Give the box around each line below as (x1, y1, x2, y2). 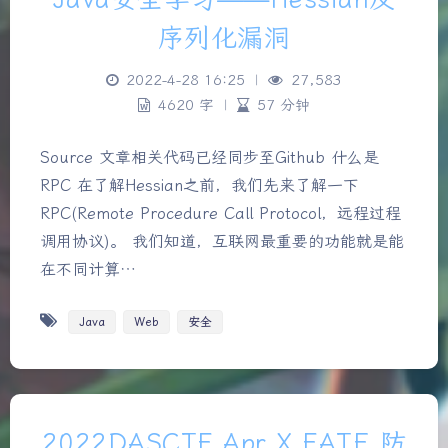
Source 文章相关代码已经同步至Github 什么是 (40, 147, 379, 167)
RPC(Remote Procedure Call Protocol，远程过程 (40, 203, 401, 223)
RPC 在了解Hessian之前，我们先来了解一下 (40, 175, 359, 195)
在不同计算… (40, 259, 136, 279)
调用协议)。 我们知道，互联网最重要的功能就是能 (40, 231, 404, 251)
